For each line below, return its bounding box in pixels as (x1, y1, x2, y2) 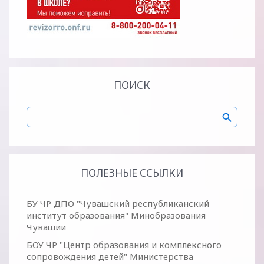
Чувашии (27, 221, 66, 233)
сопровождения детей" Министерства (27, 250, 193, 262)
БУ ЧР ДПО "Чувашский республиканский (27, 197, 209, 209)
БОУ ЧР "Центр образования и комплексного (27, 239, 222, 250)
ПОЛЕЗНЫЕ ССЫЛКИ (81, 166, 183, 180)
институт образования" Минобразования (27, 209, 206, 221)
